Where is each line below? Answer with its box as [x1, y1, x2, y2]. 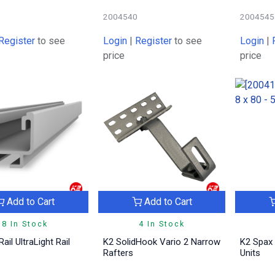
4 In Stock [139, 219, 185, 229]
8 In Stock [1, 219, 48, 229]
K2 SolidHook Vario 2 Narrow [103, 236, 220, 248]
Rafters [103, 247, 133, 259]
